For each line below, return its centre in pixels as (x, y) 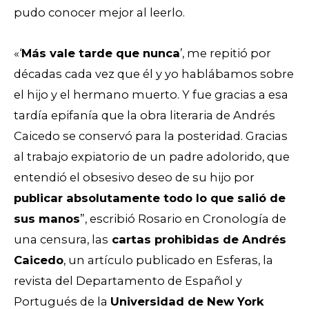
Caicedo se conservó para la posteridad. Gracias (151, 136)
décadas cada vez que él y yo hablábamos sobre (154, 73)
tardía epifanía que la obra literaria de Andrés (144, 115)
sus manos (47, 218)
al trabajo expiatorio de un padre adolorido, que (152, 156)
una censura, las (61, 239)
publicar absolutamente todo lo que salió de (150, 198)
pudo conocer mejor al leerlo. (101, 12)
